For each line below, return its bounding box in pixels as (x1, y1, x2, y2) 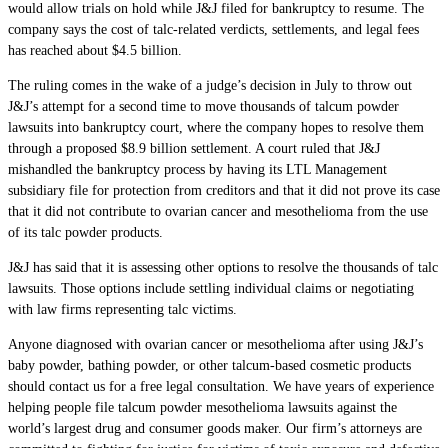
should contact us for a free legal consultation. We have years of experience (8, 378, 434, 394)
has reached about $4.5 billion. (8, 42, 182, 58)
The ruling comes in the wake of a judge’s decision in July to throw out (8, 77, 412, 93)
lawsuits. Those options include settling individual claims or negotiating (8, 280, 414, 296)
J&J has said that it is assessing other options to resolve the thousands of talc (8, 259, 438, 275)
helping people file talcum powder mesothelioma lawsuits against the (8, 399, 397, 415)
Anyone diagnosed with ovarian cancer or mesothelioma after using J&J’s (8, 336, 423, 352)
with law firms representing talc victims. (8, 301, 237, 317)
